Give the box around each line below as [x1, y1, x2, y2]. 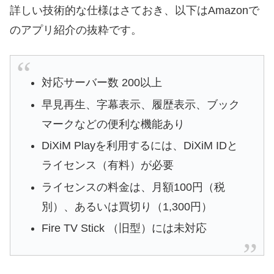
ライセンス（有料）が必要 [42, 159, 174, 172]
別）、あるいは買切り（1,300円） [42, 200, 213, 213]
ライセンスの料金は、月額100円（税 [42, 180, 226, 193]
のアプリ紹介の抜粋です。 [10, 23, 142, 36]
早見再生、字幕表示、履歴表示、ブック [42, 98, 240, 111]
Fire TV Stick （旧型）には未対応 [42, 222, 207, 235]
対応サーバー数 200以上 [42, 76, 163, 89]
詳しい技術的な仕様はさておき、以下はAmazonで [10, 4, 259, 17]
